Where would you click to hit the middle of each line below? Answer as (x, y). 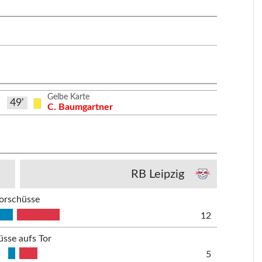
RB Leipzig (158, 174)
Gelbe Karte (69, 97)
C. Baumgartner (80, 107)
